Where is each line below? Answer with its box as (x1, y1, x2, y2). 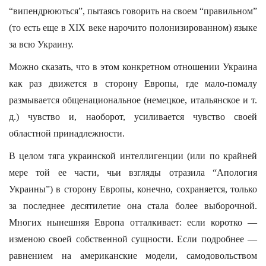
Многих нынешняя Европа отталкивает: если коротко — (9, 217, 257, 227)
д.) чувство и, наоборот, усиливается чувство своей (9, 112, 257, 122)
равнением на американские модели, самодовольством (9, 251, 257, 261)
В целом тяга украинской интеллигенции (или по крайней (9, 151, 257, 161)
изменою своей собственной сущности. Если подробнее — (9, 234, 257, 244)
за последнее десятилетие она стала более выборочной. (9, 201, 257, 211)
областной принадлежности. (9, 128, 125, 138)
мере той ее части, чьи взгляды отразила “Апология (9, 167, 257, 178)
